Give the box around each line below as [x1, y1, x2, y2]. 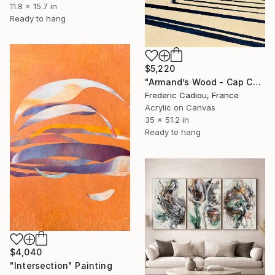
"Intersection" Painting [10, 260, 112, 271]
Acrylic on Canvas [145, 102, 215, 112]
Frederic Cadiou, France [145, 90, 239, 100]
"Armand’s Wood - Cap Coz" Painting [252, 76, 261, 87]
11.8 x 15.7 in [10, 1, 57, 12]
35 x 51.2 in [145, 114, 189, 125]
